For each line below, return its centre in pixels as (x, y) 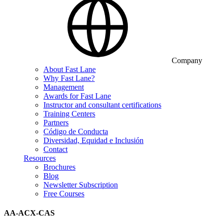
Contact (55, 149)
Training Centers (69, 114)
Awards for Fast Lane (77, 96)
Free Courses (64, 194)
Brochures (59, 167)
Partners (56, 123)
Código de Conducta (76, 131)
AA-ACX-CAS (29, 213)
